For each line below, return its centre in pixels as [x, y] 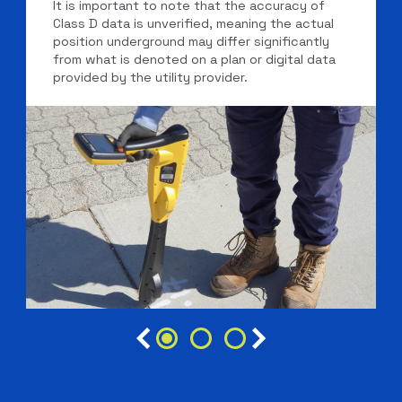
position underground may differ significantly [192, 42]
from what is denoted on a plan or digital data [195, 60]
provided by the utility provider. [151, 78]
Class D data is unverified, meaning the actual [194, 24]
